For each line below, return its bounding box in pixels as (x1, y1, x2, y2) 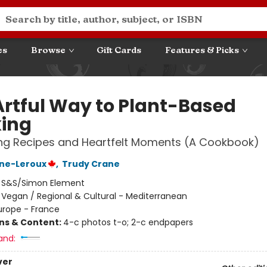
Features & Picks (165, 45, 239, 55)
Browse (31, 45, 66, 55)
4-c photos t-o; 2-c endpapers (63, 216, 193, 228)
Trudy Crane (61, 158, 120, 170)
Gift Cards (97, 45, 141, 55)
